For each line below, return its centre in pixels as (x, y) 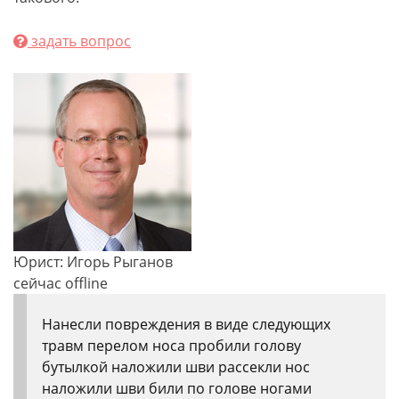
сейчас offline (61, 283)
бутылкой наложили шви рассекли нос (176, 367)
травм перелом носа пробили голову (171, 346)
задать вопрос (79, 41)
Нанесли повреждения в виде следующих (186, 324)
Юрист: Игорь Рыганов (93, 262)
